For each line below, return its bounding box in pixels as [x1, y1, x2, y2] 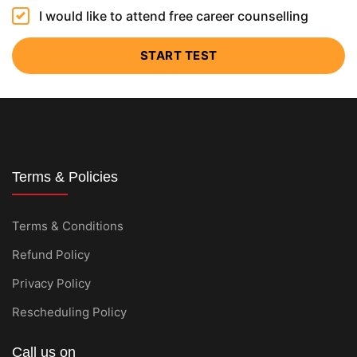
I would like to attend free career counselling [39, 8, 308, 24]
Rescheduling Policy [12, 304, 127, 320]
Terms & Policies [12, 169, 118, 185]
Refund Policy [12, 247, 90, 262]
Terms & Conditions [12, 218, 124, 233]
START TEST [139, 48, 218, 63]
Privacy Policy [12, 276, 91, 291]
